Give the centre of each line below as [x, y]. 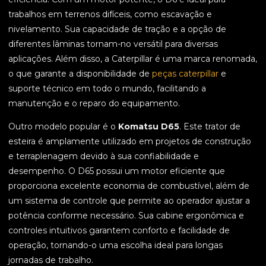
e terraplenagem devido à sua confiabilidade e [104, 156]
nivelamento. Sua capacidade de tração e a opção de [117, 29]
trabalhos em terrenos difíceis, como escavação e [110, 15]
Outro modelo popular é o [63, 127]
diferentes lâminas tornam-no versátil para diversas [113, 44]
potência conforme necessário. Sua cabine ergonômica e [126, 216]
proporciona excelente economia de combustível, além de [129, 186]
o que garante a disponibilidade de [80, 74]
